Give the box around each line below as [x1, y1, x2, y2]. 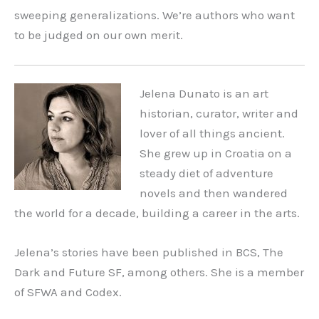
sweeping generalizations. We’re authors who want [14, 8, 295, 23]
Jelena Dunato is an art [139, 86, 268, 101]
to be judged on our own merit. [14, 28, 183, 43]
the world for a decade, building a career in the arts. [14, 206, 300, 221]
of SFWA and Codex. [14, 285, 122, 300]
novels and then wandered [139, 186, 288, 201]
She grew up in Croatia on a [139, 146, 292, 161]
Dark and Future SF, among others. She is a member [14, 265, 304, 280]
